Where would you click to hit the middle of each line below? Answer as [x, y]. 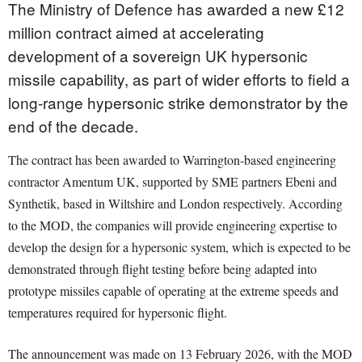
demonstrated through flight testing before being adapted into [162, 269]
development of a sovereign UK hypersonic [158, 56]
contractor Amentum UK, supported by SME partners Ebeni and [173, 182]
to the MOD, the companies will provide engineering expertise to [173, 225]
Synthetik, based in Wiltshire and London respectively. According [175, 204]
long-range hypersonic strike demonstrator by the [178, 103]
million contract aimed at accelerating [136, 32]
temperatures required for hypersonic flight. [118, 313]
